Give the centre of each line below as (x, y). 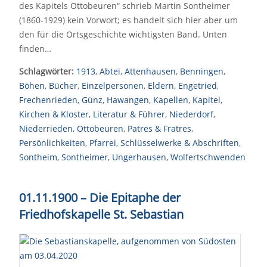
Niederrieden (46, 128)
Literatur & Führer (129, 114)
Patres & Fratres (159, 128)
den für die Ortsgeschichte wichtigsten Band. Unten (123, 34)
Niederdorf (191, 114)
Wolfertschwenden (208, 157)
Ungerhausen (139, 157)
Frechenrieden (48, 100)
